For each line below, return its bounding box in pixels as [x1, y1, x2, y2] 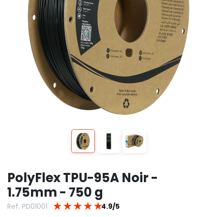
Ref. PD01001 [7, 201, 47, 211]
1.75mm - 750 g [7, 183, 103, 201]
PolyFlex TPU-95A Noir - [7, 169, 158, 186]
